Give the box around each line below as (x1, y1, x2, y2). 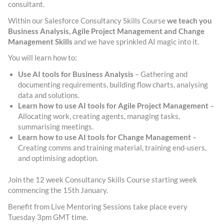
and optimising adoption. (18, 154, 98, 163)
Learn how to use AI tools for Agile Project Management (18, 101, 210, 110)
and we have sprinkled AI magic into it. (74, 37, 199, 46)
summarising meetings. (18, 122, 93, 131)
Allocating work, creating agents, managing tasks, (18, 112, 180, 121)
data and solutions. (18, 91, 79, 100)
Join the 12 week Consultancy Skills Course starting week (8, 175, 197, 184)
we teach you (167, 16, 212, 25)
